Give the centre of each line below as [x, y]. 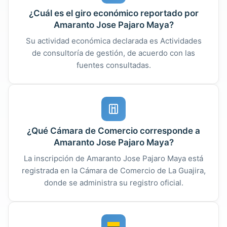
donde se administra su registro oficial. [113, 182]
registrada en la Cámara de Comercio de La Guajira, [113, 170]
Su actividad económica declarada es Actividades [113, 41]
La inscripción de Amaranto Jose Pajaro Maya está [113, 158]
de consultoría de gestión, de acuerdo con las [113, 53]
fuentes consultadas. [113, 65]
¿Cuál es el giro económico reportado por [113, 13]
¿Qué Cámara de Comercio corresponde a [113, 130]
